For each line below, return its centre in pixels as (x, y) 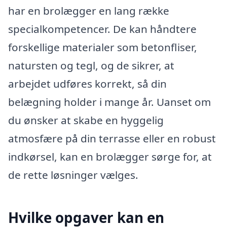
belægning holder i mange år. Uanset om (109, 102)
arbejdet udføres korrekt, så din (87, 83)
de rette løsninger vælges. (73, 175)
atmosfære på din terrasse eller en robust (112, 138)
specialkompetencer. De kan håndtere (102, 29)
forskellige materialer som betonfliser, (103, 47)
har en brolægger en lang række (89, 10)
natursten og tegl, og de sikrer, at (91, 65)
